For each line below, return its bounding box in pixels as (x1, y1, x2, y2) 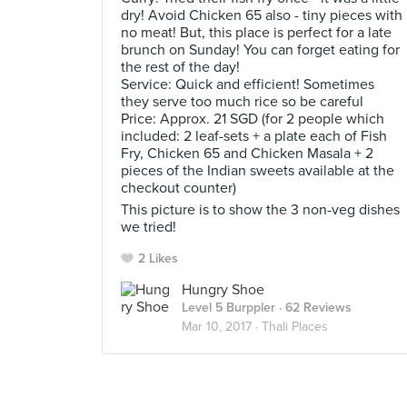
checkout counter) (121, 179, 236, 197)
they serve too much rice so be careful (121, 93, 363, 111)
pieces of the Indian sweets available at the (121, 162, 394, 180)
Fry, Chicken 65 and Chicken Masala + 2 (121, 144, 373, 163)
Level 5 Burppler (182, 300, 275, 315)
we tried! (121, 218, 176, 236)
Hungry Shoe (182, 281, 264, 299)
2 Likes (138, 251, 178, 266)
